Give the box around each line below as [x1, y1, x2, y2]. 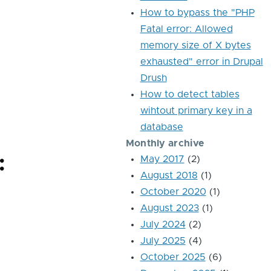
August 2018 [140, 171, 198, 180]
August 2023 [140, 203, 199, 213]
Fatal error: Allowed [140, 24, 233, 34]
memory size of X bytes [140, 41, 251, 50]
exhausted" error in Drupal [140, 57, 263, 67]
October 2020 [140, 187, 206, 197]
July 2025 [140, 236, 186, 246]
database [140, 122, 183, 132]
